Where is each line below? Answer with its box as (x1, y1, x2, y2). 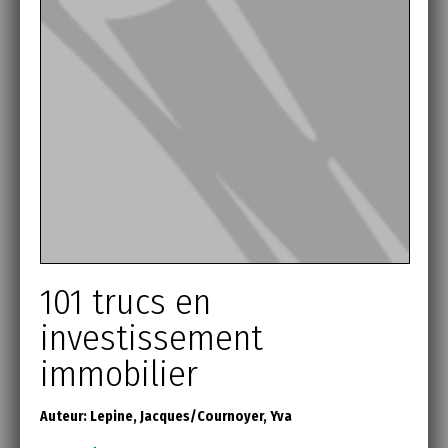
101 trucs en (40, 279, 211, 324)
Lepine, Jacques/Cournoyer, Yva (90, 407, 292, 425)
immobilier (40, 351, 198, 396)
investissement (40, 315, 263, 360)
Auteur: (40, 407, 90, 425)
